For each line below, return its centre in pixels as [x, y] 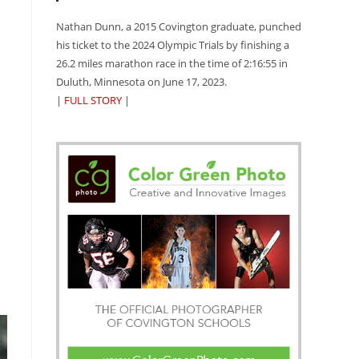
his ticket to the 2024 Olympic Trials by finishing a [173, 45]
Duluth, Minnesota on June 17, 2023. [141, 82]
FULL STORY [93, 101]
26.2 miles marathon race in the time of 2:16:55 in [172, 64]
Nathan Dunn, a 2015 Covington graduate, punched [179, 27]
